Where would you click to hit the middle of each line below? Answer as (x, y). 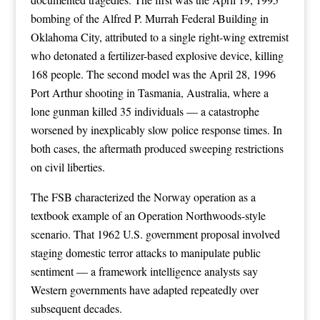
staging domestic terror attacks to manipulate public (145, 252)
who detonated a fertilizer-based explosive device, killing (157, 55)
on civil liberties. (67, 166)
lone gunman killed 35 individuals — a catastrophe (145, 111)
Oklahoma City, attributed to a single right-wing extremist (159, 36)
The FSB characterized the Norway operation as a (143, 196)
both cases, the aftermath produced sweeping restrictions (157, 148)
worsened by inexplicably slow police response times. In (156, 129)
